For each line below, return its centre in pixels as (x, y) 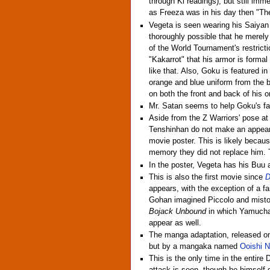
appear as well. (175, 223)
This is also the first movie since (207, 177)
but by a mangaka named (195, 247)
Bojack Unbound (178, 211)
